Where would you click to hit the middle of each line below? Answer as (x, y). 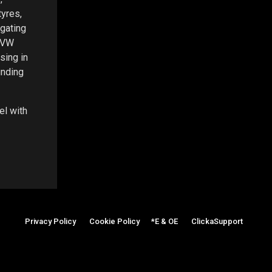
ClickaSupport (217, 221)
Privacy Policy (50, 221)
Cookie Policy (114, 221)
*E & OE (165, 221)
